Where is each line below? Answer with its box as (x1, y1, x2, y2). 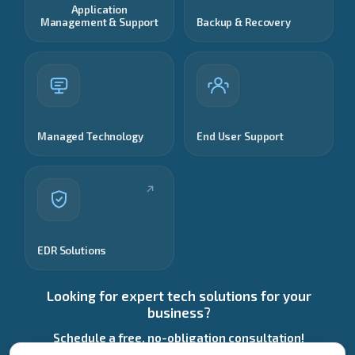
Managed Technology (37, 130, 143, 143)
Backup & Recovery (197, 16, 291, 29)
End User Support (197, 130, 284, 143)
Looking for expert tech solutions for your (46, 288, 311, 304)
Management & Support (40, 16, 159, 29)
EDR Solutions (37, 244, 107, 258)
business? (147, 304, 211, 321)
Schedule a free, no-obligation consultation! (53, 330, 305, 345)
